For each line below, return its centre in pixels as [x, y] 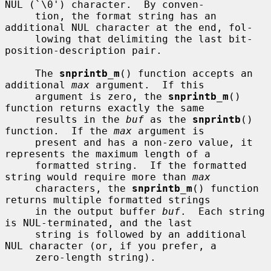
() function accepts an [186, 73]
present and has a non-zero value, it [20, 142]
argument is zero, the [102, 96]
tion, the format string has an [20, 16]
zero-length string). [20, 257]
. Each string [223, 211]
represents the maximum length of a [108, 154]
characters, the [83, 188]
